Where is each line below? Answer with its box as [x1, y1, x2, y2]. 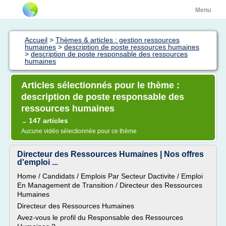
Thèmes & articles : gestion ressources [55, 36, 180, 44]
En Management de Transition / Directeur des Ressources [17, 181, 202, 189]
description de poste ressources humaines [64, 43, 199, 51]
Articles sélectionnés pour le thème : [21, 80, 180, 90]
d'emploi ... [17, 158, 58, 166]
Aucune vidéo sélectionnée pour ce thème [21, 128, 137, 135]
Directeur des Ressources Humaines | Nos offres [17, 150, 204, 158]
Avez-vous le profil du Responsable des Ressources [17, 213, 183, 221]
